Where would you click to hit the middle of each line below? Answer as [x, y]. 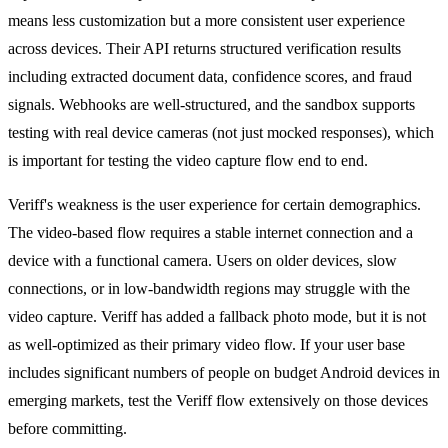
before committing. [67, 428]
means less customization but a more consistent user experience [206, 20]
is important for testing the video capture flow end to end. [188, 160]
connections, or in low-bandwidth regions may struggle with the [209, 288]
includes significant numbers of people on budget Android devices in [224, 372]
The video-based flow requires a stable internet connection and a [210, 232]
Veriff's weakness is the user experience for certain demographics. [214, 204]
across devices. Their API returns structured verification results [204, 48]
